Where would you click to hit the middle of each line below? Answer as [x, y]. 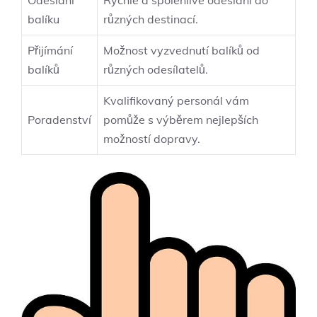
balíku [44, 19]
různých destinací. [151, 19]
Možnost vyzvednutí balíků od [181, 51]
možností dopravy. [152, 139]
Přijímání [50, 51]
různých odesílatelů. [156, 70]
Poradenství [59, 120]
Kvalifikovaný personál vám [176, 101]
